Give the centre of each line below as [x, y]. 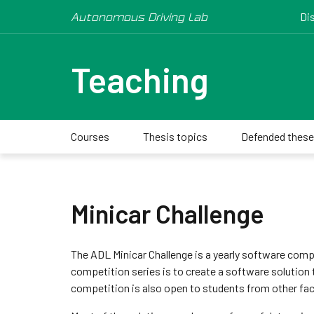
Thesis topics [175, 136]
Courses [90, 136]
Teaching [139, 80]
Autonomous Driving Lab [139, 16]
